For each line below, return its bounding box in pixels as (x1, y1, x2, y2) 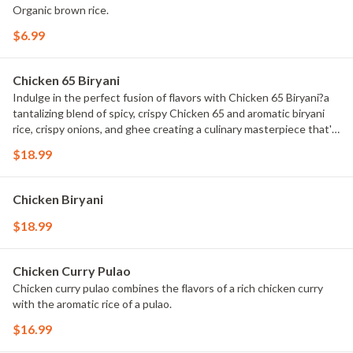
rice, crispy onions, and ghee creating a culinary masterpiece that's (13, 122, 337, 136)
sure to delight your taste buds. (13, 138, 168, 151)
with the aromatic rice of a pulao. (13, 297, 172, 310)
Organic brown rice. (13, 3, 109, 17)
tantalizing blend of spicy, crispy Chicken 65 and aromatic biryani (13, 106, 325, 120)
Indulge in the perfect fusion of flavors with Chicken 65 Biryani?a (13, 91, 329, 104)
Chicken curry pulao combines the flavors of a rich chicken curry (13, 281, 323, 295)
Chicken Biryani (13, 191, 103, 206)
